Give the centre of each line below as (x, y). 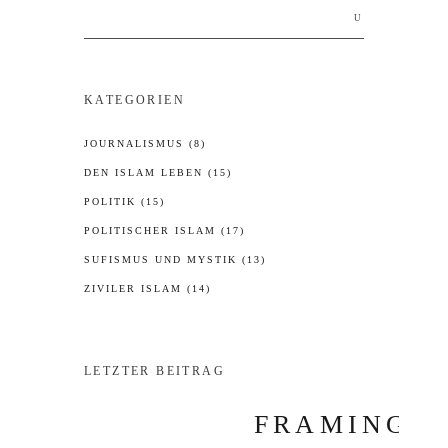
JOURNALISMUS (134, 143)
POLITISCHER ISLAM (150, 230)
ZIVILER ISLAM (133, 288)
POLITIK (110, 201)
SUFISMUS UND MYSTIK (160, 259)
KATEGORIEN (134, 100)
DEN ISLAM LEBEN (143, 172)
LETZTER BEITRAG (154, 371)
